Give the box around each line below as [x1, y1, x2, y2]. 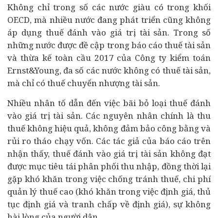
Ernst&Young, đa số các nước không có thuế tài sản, [7, 65, 211, 76]
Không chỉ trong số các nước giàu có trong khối [7, 1, 211, 13]
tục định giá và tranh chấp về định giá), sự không [7, 199, 211, 210]
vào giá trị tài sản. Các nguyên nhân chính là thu [7, 110, 211, 121]
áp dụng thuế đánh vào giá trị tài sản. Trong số [7, 27, 211, 38]
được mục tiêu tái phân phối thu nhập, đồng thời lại [7, 161, 211, 172]
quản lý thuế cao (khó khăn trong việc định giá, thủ [7, 186, 211, 197]
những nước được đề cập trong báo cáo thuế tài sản [7, 39, 211, 51]
